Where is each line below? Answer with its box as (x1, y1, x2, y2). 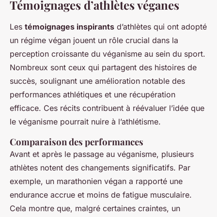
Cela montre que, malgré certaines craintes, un (10, 203, 180, 213)
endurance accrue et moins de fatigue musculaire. (10, 189, 192, 200)
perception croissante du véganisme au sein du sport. (10, 48, 205, 59)
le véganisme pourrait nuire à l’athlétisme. (10, 116, 161, 126)
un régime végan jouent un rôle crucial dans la (10, 35, 178, 45)
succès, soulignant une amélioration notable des (10, 76, 185, 86)
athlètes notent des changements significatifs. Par (10, 162, 190, 172)
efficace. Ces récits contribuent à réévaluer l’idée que (10, 103, 204, 113)
